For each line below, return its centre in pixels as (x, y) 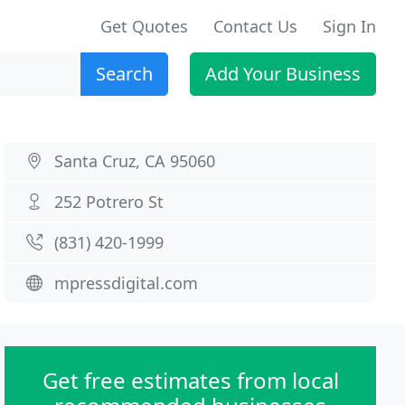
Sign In (349, 26)
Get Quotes (144, 26)
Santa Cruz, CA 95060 (135, 161)
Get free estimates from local (190, 380)
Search (124, 74)
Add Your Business (283, 74)
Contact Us (255, 26)
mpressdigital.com (127, 283)
